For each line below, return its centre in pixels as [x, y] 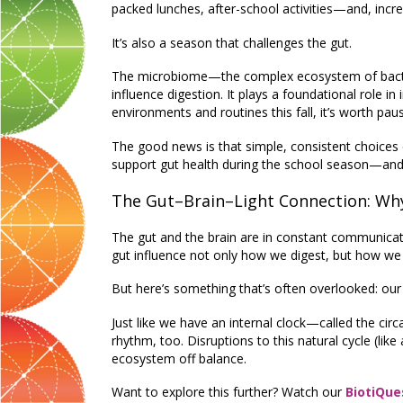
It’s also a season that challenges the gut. [232, 42]
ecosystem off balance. [179, 358]
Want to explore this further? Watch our [229, 392]
